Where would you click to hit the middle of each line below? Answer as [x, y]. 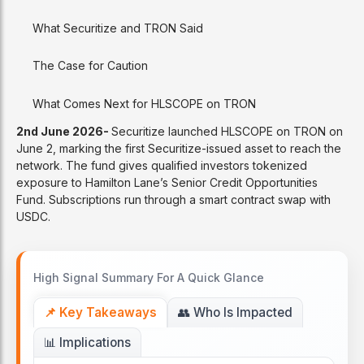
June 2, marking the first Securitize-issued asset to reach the [179, 148]
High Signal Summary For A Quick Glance [149, 277]
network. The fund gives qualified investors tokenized [162, 165]
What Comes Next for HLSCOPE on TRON [144, 103]
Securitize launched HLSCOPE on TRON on [227, 131]
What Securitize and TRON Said [118, 28]
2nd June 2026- [64, 131]
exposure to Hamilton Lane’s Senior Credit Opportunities [167, 182]
